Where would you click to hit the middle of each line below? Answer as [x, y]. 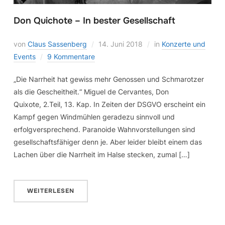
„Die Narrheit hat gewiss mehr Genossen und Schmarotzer [108, 79]
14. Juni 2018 [120, 44]
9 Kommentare [71, 57]
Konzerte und [183, 44]
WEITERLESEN [50, 191]
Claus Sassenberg [57, 44]
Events [24, 57]
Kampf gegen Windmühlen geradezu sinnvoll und [94, 117]
